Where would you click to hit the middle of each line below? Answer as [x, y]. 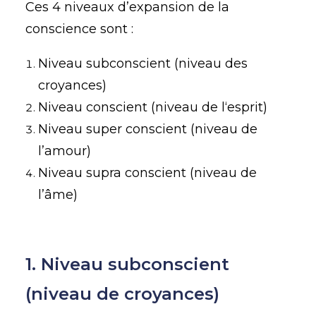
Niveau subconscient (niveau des [143, 63]
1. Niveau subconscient [127, 264]
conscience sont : [79, 29]
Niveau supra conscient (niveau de [147, 173]
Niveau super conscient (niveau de [148, 129]
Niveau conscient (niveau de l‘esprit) [153, 107]
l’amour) [65, 151]
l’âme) [58, 195]
